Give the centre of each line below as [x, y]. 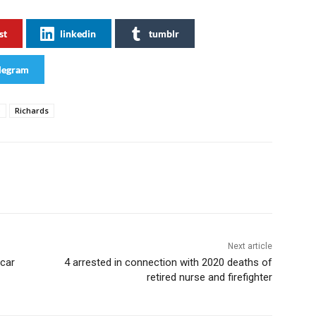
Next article [250, 247]
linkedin [78, 34]
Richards [32, 111]
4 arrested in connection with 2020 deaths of [168, 263]
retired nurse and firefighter [209, 278]
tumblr [164, 34]
